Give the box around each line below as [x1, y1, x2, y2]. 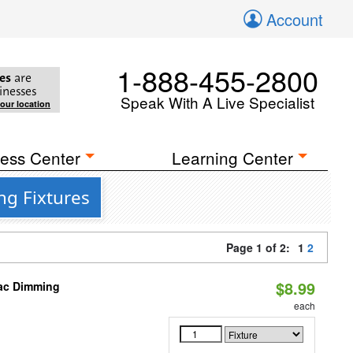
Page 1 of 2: [226, 240, 296, 255]
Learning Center [172, 146, 294, 169]
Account [266, 8, 323, 31]
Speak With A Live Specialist [121, 91, 314, 113]
